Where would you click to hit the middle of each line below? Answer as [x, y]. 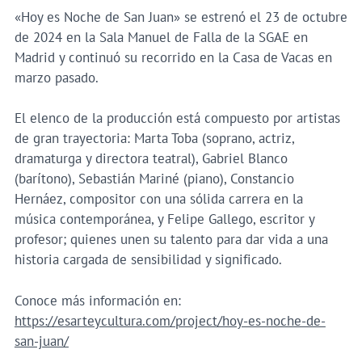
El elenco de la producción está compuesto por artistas [177, 118]
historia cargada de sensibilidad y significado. [148, 260]
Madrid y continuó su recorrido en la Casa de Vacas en [173, 58]
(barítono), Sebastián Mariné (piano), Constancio [154, 179]
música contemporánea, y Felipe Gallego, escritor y [164, 219]
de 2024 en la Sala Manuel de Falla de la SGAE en [161, 38]
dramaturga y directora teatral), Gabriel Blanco [151, 159]
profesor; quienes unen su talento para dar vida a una [171, 240]
